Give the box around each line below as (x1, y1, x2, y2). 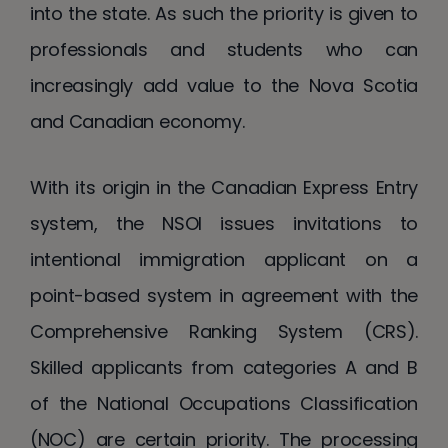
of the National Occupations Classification (30, 390, 418, 416)
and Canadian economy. (30, 108, 245, 134)
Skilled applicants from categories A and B (30, 354, 418, 380)
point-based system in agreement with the (30, 282, 418, 308)
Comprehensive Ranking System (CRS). (30, 318, 418, 344)
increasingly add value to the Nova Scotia (30, 72, 418, 98)
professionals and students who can (30, 36, 418, 62)
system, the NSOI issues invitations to (30, 210, 418, 236)
